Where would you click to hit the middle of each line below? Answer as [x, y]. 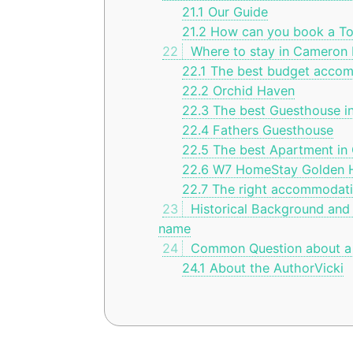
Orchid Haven [251, 91]
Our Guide [236, 12]
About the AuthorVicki [274, 268]
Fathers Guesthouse [271, 130]
